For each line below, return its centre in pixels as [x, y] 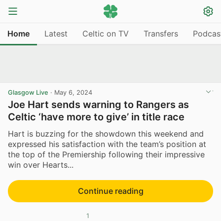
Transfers [161, 33]
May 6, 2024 [73, 92]
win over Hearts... [41, 165]
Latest [56, 33]
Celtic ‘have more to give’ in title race [96, 117]
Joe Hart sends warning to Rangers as [98, 105]
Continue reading [110, 191]
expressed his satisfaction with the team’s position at [107, 144]
